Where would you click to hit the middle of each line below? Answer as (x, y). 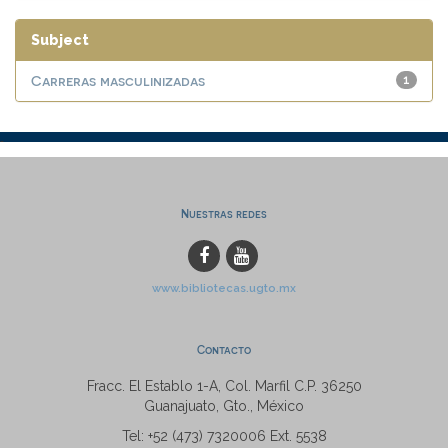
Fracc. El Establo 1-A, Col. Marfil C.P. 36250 (224, 386)
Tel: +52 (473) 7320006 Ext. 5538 (224, 436)
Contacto (224, 349)
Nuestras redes (224, 213)
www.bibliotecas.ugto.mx (224, 288)
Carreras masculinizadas (118, 80)
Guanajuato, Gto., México (224, 406)
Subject (60, 40)
